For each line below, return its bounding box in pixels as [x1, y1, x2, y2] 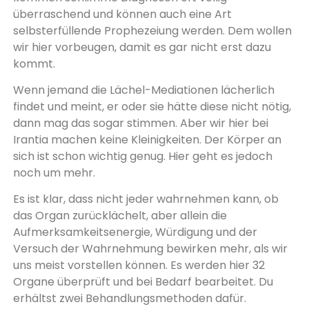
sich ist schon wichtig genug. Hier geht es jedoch [12, 148, 272, 165]
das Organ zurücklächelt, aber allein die [12, 208, 227, 224]
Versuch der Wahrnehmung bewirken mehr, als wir [12, 241, 288, 257]
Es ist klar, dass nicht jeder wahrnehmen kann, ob [12, 191, 279, 208]
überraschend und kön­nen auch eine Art [12, 6, 232, 22]
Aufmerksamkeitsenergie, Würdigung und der [12, 224, 257, 241]
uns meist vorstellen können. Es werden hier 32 [12, 257, 265, 274]
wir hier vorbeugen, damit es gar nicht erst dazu [12, 39, 271, 55]
